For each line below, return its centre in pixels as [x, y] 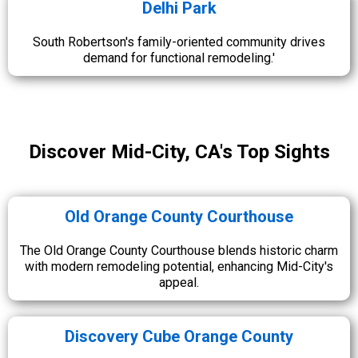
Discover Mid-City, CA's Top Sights [179, 152]
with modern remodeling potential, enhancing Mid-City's [179, 267]
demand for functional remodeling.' [179, 58]
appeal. [179, 282]
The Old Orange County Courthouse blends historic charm [179, 251]
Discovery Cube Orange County [179, 336]
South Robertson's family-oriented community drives [179, 42]
